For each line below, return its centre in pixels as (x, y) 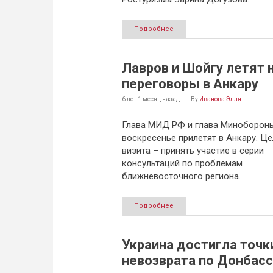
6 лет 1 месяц (141, 99)
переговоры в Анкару (190, 84)
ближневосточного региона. (181, 176)
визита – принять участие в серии (193, 151)
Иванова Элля (220, 99)
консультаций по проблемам (182, 163)
